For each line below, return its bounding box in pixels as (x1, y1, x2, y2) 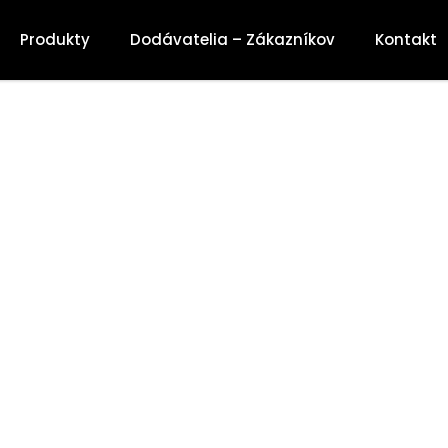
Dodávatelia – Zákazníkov (130, 29, 335, 50)
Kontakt (375, 29, 437, 50)
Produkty (20, 29, 90, 50)
